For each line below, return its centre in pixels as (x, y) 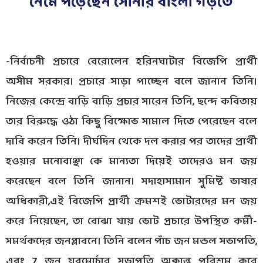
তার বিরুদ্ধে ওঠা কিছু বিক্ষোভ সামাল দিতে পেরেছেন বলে (131, 122)
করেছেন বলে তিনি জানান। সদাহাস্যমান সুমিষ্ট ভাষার (131, 182)
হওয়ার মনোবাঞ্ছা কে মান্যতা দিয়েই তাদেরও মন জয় (131, 162)
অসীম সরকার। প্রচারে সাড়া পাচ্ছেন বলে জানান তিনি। (131, 82)
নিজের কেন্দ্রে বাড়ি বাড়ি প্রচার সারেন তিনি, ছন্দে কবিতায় (131, 102)
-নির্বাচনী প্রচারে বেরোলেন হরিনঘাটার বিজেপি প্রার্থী (131, 62)
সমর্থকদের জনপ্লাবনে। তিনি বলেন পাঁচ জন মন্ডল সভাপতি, (131, 242)
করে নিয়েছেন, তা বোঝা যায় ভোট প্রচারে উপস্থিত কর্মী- (131, 222)
